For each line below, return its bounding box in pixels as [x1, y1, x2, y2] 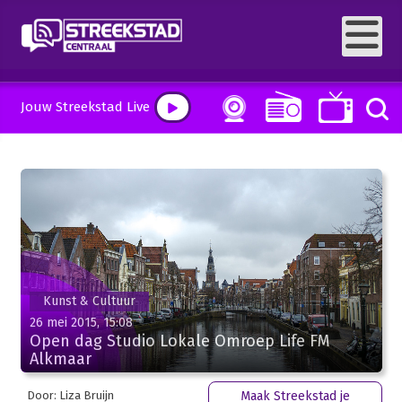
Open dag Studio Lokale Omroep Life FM [29, 330, 329, 351]
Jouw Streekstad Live [20, 99, 150, 115]
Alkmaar [29, 348, 92, 369]
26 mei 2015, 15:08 [29, 314, 133, 330]
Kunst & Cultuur [42, 293, 135, 309]
